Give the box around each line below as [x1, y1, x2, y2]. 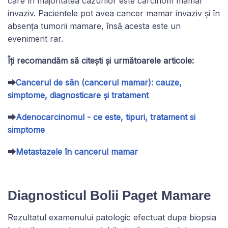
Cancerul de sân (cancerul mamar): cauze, [16, 77, 182, 88]
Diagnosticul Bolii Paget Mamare [8, 187, 211, 203]
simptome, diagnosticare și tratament [8, 90, 149, 100]
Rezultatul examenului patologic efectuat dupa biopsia [8, 212, 216, 222]
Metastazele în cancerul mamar [16, 146, 138, 157]
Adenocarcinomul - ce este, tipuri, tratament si [16, 111, 195, 122]
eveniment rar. [8, 33, 63, 44]
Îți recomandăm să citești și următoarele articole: [8, 55, 194, 66]
